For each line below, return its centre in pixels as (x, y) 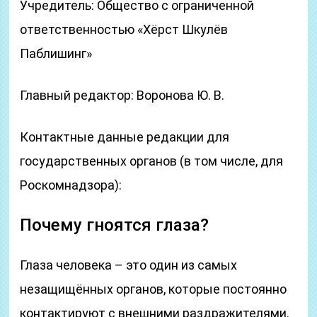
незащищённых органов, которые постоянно (154, 289)
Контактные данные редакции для (125, 137)
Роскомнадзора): (71, 185)
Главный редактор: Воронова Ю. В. (122, 95)
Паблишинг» (56, 53)
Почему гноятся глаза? (115, 225)
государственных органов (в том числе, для (152, 161)
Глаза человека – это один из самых (129, 265)
